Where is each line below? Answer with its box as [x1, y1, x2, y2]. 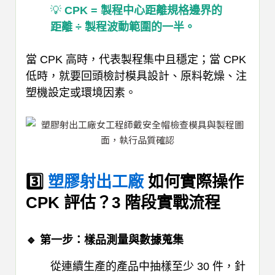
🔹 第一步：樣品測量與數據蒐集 [26, 233, 184, 246]
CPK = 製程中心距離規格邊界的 [64, 4, 222, 17]
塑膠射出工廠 [48, 172, 144, 191]
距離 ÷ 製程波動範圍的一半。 [50, 20, 195, 33]
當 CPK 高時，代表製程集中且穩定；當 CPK [26, 53, 246, 66]
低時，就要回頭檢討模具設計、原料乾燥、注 [26, 70, 247, 83]
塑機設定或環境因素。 [26, 87, 136, 99]
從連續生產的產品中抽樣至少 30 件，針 [50, 260, 246, 273]
